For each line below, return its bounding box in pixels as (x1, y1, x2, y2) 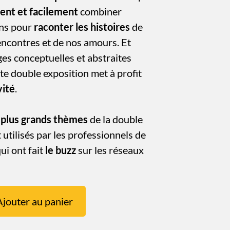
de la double (88, 113, 143, 126)
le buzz (45, 144, 76, 157)
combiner (78, 5, 122, 18)
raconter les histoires (34, 21, 130, 33)
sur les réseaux (76, 144, 144, 157)
